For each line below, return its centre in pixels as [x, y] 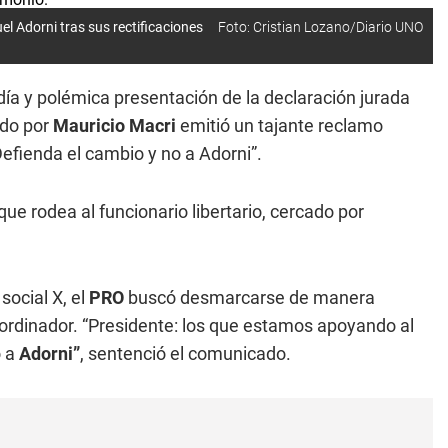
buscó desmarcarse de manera [249, 297]
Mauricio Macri [114, 125]
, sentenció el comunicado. [185, 353]
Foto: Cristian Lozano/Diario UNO [320, 27]
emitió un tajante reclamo [279, 125]
